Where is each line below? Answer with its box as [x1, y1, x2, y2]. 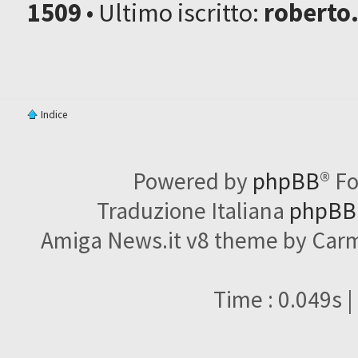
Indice [41, 107, 68, 121]
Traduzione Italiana [96, 195, 289, 225]
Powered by [133, 165, 253, 196]
